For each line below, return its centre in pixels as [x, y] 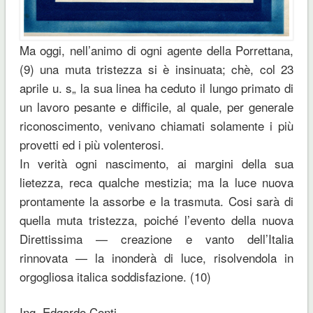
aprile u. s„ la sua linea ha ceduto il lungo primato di [156, 88]
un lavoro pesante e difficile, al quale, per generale [156, 107]
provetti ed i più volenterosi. [92, 145]
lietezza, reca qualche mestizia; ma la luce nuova [156, 182]
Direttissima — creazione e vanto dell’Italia [156, 239]
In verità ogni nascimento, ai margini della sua [156, 163]
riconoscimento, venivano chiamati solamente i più [156, 126]
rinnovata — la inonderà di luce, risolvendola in [156, 258]
